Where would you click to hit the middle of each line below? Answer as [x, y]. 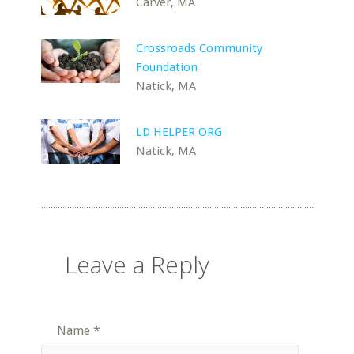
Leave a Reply [137, 264]
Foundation [167, 67]
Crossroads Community [200, 48]
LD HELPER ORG [179, 132]
